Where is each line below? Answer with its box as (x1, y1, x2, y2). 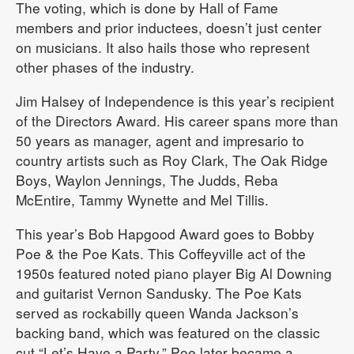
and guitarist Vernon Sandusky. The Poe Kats (16, 282, 302, 303)
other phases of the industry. (16, 56, 194, 77)
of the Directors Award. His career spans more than (16, 110, 338, 130)
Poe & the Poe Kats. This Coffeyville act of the (16, 243, 306, 263)
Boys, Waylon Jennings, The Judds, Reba (16, 169, 278, 190)
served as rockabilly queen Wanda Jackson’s (16, 302, 299, 322)
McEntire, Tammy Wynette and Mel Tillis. (16, 189, 269, 209)
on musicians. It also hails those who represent (16, 36, 310, 57)
